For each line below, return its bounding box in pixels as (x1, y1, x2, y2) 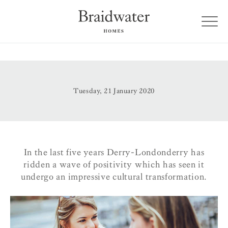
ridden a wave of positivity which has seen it (23, 159, 205, 170)
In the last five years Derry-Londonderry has (23, 147, 205, 158)
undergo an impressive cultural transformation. (20, 172, 208, 182)
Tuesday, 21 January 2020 (73, 87, 155, 95)
